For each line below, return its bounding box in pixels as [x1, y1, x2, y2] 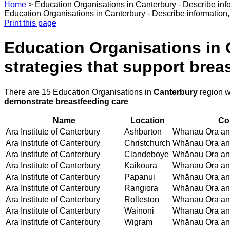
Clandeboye [124, 149, 169, 159]
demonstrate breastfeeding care [4, 97, 128, 106]
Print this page [4, 18, 56, 27]
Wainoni [124, 206, 154, 215]
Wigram [124, 217, 152, 226]
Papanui [124, 172, 155, 181]
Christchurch [124, 138, 170, 147]
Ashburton [124, 127, 162, 136]
